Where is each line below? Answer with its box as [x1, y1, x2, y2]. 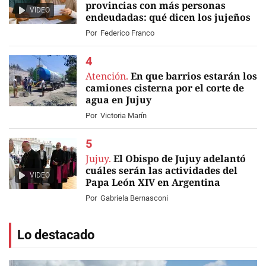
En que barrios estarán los [131, 69, 257, 83]
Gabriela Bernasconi [100, 194, 168, 202]
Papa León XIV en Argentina [85, 176, 220, 189]
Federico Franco [100, 28, 154, 37]
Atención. [85, 69, 128, 83]
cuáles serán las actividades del [85, 164, 237, 177]
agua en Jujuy [85, 93, 151, 106]
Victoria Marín [100, 111, 147, 120]
